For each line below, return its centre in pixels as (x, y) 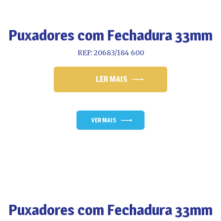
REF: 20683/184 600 (110, 53)
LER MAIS (111, 79)
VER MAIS (104, 120)
